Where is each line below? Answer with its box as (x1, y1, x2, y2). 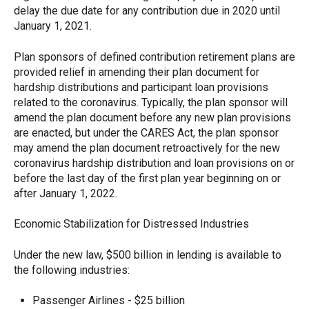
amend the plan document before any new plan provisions (14, 110, 291, 124)
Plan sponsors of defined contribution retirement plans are (14, 50, 295, 63)
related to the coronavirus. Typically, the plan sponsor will (14, 95, 288, 109)
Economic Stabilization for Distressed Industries (14, 217, 249, 231)
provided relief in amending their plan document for (14, 65, 259, 79)
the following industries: (14, 263, 130, 277)
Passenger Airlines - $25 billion (32, 294, 186, 307)
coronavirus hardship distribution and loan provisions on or (14, 156, 295, 170)
